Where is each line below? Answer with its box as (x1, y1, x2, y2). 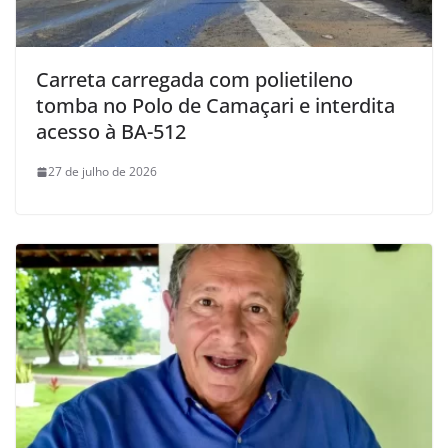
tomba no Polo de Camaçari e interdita (36, 92, 395, 120)
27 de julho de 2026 (48, 163, 157, 181)
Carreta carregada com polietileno (36, 66, 353, 94)
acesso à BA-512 (36, 118, 186, 146)
